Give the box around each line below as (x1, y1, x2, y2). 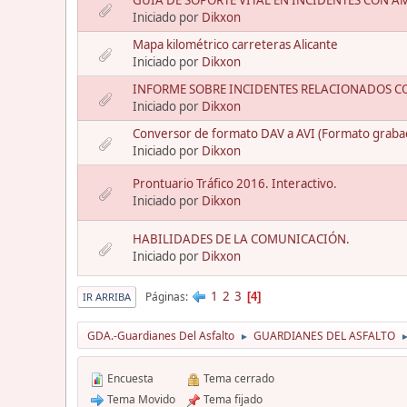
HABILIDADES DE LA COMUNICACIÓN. (133, 231, 350, 248)
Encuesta (104, 371, 154, 387)
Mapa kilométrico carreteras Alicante (133, 36, 338, 54)
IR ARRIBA (83, 290, 131, 304)
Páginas (145, 288, 185, 304)
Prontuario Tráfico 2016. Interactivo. (133, 175, 337, 193)
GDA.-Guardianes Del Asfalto (87, 328, 234, 344)
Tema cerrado (201, 371, 274, 387)
